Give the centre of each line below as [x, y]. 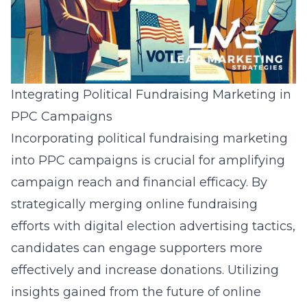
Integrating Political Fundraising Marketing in [151, 95]
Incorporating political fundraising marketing [149, 138]
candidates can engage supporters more [137, 248]
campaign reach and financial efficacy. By [139, 182]
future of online [214, 292]
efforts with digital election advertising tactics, [153, 226]
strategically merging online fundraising [134, 204]
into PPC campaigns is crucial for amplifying [148, 160]
